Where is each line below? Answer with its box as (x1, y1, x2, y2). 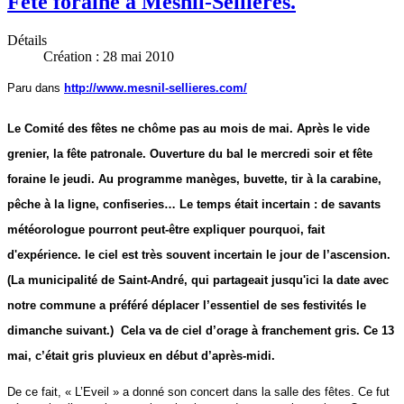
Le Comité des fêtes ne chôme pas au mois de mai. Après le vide (7, 122, 370, 136)
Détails (7, 32, 47, 48)
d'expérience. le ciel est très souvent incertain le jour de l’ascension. (7, 248, 390, 262)
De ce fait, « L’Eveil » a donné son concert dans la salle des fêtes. (7, 385, 358, 399)
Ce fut (358, 385, 390, 399)
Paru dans (7, 80, 64, 95)
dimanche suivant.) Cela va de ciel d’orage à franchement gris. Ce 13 (7, 324, 394, 338)
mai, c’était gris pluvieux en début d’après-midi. (7, 349, 275, 363)
